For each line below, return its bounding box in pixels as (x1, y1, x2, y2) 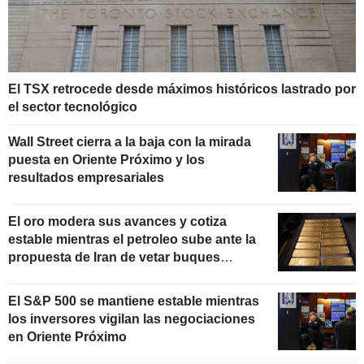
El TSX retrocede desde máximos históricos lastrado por (8, 81, 356, 96)
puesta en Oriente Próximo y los (8, 152, 205, 167)
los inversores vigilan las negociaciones (8, 311, 255, 326)
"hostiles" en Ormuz (8, 267, 132, 282)
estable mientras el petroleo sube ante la (8, 232, 256, 246)
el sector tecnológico (8, 99, 137, 114)
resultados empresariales (8, 170, 164, 184)
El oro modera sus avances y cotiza (8, 214, 227, 228)
